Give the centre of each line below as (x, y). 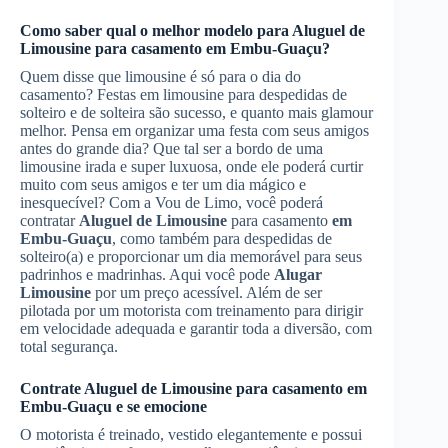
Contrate (52, 388)
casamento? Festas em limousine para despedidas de (183, 94)
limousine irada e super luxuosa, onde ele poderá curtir (191, 166)
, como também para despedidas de (222, 238)
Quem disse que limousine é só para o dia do (160, 76)
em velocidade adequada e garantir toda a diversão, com (196, 328)
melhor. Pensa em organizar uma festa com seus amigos (194, 130)
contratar (49, 220)
